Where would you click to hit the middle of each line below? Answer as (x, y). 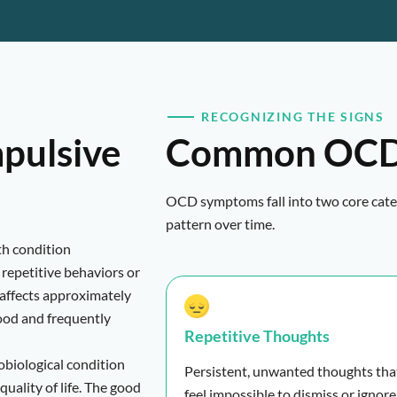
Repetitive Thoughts (257, 336)
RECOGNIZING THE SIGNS (293, 116)
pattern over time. (220, 223)
